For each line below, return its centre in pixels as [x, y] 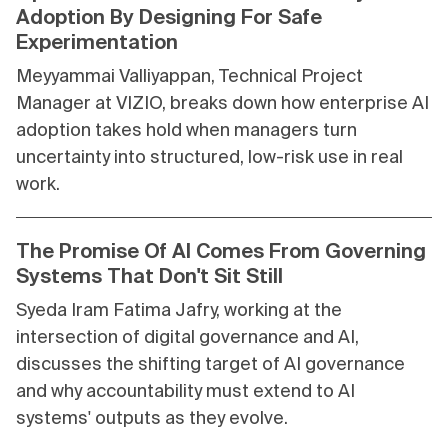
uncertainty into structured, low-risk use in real [209, 157]
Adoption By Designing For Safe [169, 17]
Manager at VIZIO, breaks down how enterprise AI [222, 103]
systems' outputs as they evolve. [152, 418]
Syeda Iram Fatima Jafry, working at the [179, 310]
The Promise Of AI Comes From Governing [221, 251]
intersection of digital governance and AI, [187, 337]
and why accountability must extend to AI [185, 391]
